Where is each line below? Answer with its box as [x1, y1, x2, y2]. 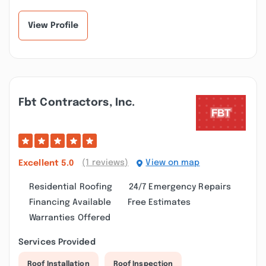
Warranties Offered [28, 214, 111, 222]
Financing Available [28, 198, 112, 207]
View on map [145, 159, 200, 167]
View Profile [28, 21, 79, 30]
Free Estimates [127, 198, 191, 207]
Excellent [18, 159, 61, 167]
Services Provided [18, 238, 96, 246]
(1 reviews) [82, 159, 129, 167]
